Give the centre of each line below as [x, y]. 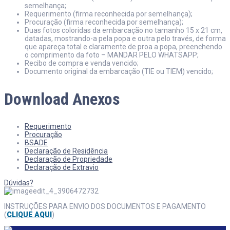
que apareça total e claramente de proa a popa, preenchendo [123, 47]
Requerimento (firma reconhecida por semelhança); [109, 14]
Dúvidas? [19, 183]
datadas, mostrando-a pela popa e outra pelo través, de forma [125, 39]
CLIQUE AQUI [29, 215]
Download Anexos [62, 99]
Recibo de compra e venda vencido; [82, 63]
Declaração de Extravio [62, 168]
